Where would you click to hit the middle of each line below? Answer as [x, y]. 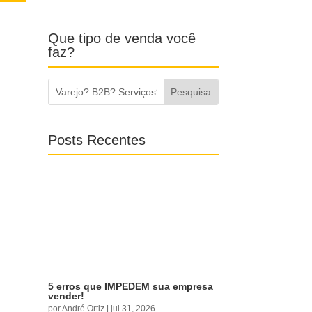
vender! [65, 284]
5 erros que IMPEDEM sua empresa [131, 274]
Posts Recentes [93, 128]
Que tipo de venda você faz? [128, 38]
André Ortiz [87, 297]
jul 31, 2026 [142, 297]
